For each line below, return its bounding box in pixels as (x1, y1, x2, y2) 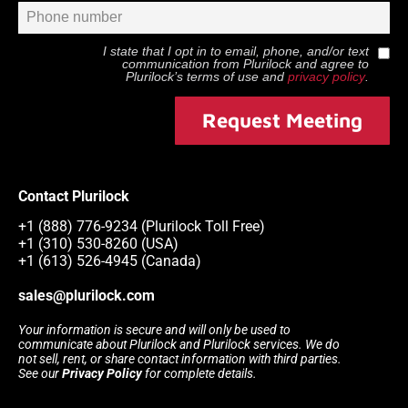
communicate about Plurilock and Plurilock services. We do (18, 337, 340, 352)
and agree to (291, 56, 369, 71)
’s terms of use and (174, 68, 288, 84)
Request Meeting (202, 107, 362, 132)
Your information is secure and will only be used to (18, 322, 291, 338)
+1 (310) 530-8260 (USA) (18, 235, 178, 253)
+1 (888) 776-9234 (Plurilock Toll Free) (18, 218, 265, 236)
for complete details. (142, 366, 257, 382)
